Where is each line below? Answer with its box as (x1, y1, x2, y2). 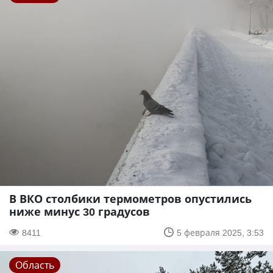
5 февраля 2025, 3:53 (177, 226, 264, 238)
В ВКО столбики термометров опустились (9, 191, 252, 206)
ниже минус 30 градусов (9, 204, 150, 219)
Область (15, 258, 54, 272)
